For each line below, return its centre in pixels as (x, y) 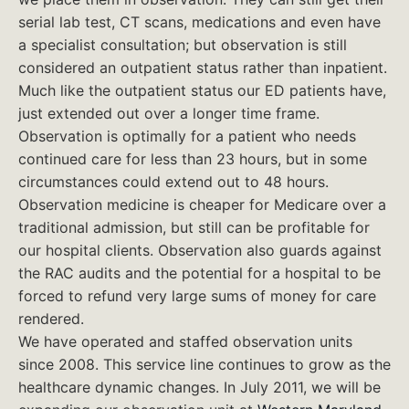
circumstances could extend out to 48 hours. (173, 182)
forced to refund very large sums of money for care (197, 296)
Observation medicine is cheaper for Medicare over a (202, 204)
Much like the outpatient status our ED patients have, (202, 90)
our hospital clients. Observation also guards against (200, 250)
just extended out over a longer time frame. (169, 113)
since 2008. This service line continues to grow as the (204, 364)
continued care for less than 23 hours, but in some (193, 159)
